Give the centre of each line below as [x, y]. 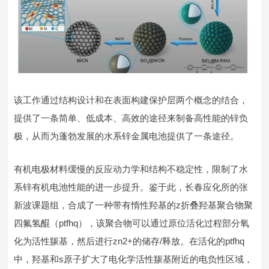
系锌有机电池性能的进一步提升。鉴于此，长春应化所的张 [131, 187]
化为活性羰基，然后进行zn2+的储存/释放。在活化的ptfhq [129, 241]
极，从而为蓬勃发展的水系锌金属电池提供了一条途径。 [127, 136]
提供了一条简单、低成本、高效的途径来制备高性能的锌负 [131, 118]
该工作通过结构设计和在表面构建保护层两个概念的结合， [131, 100]
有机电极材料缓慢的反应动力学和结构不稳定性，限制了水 [131, 169]
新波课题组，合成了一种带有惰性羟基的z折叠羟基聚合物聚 [134, 205]
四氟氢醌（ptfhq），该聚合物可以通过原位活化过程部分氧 [132, 223]
